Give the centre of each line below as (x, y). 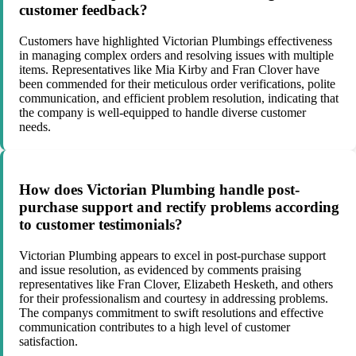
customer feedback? (83, 10)
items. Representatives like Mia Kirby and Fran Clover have (169, 70)
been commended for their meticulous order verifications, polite (177, 84)
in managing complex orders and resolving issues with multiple (176, 56)
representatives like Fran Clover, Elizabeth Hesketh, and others (176, 284)
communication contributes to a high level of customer (155, 327)
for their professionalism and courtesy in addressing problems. (174, 298)
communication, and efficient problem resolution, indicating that (179, 99)
